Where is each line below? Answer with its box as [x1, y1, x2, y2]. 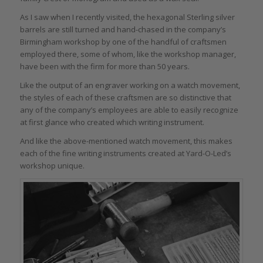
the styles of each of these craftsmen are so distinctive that [19, 92, 231, 103]
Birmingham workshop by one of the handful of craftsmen [19, 36, 227, 48]
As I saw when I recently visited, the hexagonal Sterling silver [19, 12, 235, 23]
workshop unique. [19, 160, 85, 171]
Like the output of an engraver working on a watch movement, [19, 80, 240, 91]
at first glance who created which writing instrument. [19, 117, 204, 128]
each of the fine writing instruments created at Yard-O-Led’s [19, 148, 231, 159]
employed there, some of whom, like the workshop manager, [19, 49, 236, 60]
